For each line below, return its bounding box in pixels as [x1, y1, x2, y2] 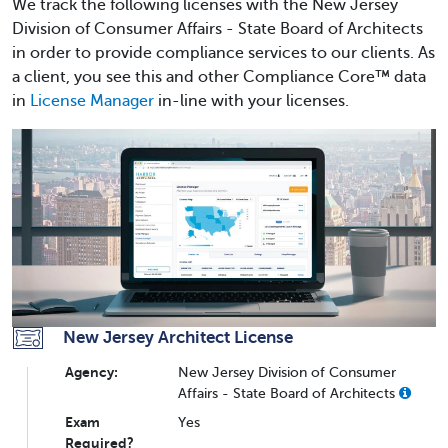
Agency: [65, 363, 118, 380]
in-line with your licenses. [154, 92, 349, 110]
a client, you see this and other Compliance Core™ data [12, 68, 426, 86]
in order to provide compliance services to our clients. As [12, 44, 435, 62]
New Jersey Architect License [63, 326, 293, 347]
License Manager [30, 92, 154, 110]
